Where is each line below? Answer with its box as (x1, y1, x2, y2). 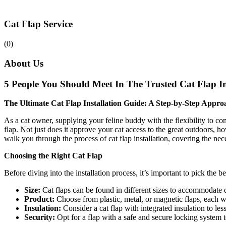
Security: (24, 213, 55, 222)
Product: (24, 195, 54, 204)
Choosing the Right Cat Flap (4, 151, 102, 160)
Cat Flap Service (4, 19, 73, 30)
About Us (4, 58, 43, 69)
